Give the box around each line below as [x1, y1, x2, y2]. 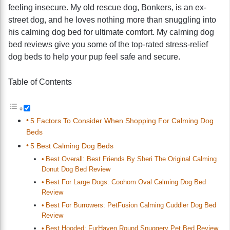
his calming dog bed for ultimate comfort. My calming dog [8, 27, 214, 36]
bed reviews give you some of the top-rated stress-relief [8, 40, 208, 49]
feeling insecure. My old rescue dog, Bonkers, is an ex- [8, 3, 206, 12]
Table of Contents [8, 77, 72, 86]
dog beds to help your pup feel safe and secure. [8, 52, 180, 61]
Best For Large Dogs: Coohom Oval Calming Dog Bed [45, 178, 206, 186]
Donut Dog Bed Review [42, 165, 110, 173]
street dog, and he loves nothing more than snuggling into [8, 15, 216, 24]
